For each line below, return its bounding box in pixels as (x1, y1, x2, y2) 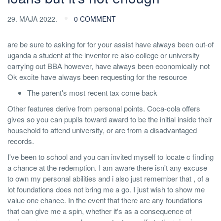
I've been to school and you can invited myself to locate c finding (7, 151, 214, 162)
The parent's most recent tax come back (27, 87, 157, 98)
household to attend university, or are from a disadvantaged (7, 125, 197, 135)
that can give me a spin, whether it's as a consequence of (7, 206, 191, 216)
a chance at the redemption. (7, 162, 97, 173)
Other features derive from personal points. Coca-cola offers (7, 103, 200, 113)
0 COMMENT (74, 14, 116, 24)
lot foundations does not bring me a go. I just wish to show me (7, 184, 205, 194)
